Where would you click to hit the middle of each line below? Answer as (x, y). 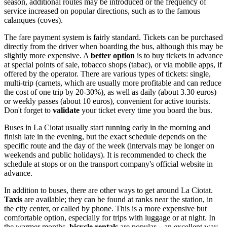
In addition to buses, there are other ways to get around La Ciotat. (108, 190)
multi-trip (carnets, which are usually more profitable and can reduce (113, 83)
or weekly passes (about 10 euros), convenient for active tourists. (107, 101)
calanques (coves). (33, 20)
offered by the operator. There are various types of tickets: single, (107, 73)
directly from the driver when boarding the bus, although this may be (113, 46)
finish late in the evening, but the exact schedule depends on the (105, 136)
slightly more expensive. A (47, 55)
